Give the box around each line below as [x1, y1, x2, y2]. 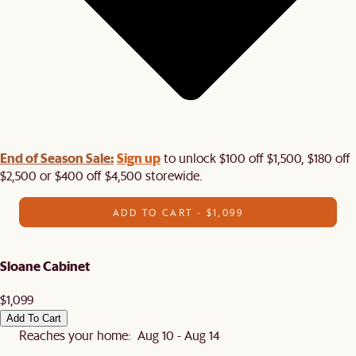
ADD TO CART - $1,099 [113, 205, 243, 219]
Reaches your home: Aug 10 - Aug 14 [19, 327, 219, 344]
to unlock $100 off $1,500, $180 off [161, 149, 350, 166]
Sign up [117, 148, 161, 166]
